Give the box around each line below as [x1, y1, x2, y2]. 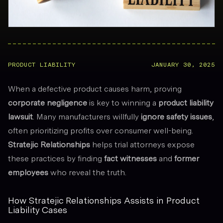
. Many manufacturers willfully [33, 112, 141, 121]
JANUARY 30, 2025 [151, 61, 215, 68]
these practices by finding [8, 154, 104, 163]
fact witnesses [104, 154, 157, 163]
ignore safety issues [141, 112, 212, 121]
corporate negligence [8, 98, 87, 108]
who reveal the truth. [48, 168, 126, 177]
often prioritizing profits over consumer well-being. [8, 126, 193, 135]
